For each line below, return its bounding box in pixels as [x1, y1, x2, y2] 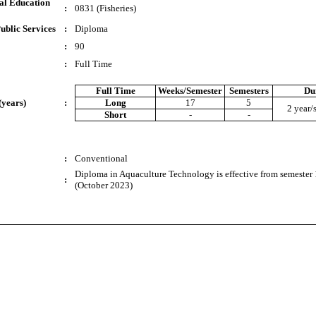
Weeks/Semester [158, 85, 222, 96]
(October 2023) [75, 180, 133, 190]
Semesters [229, 85, 269, 96]
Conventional [75, 153, 128, 164]
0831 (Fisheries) [75, 3, 136, 13]
